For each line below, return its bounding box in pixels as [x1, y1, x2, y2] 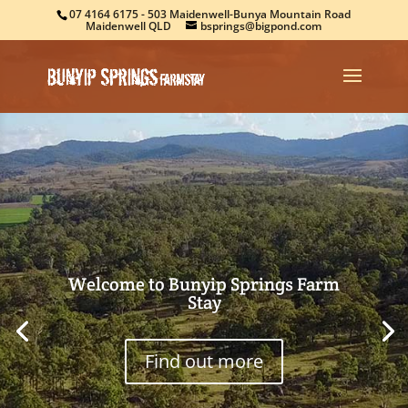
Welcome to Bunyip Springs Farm [68, 272, 340, 296]
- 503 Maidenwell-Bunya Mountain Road [138, 6, 352, 22]
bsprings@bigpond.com [200, 18, 322, 34]
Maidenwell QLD [86, 18, 172, 34]
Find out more [145, 349, 263, 373]
